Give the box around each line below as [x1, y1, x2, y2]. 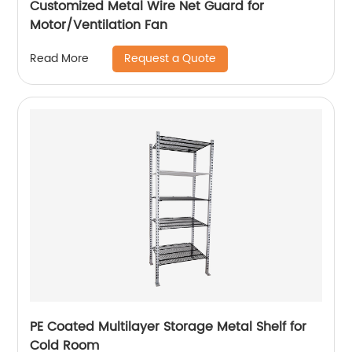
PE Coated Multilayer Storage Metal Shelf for [30, 316, 307, 337]
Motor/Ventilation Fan [30, 14, 168, 35]
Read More [30, 49, 90, 68]
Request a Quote [124, 49, 217, 68]
